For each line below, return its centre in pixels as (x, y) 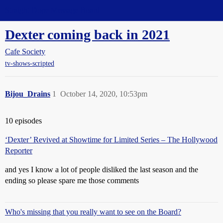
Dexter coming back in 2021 (87, 35)
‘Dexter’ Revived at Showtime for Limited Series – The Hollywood (111, 140)
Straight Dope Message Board (52, 10)
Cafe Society (25, 52)
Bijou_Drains (28, 94)
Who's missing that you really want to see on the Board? (93, 212)
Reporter (19, 151)
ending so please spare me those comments (72, 181)
